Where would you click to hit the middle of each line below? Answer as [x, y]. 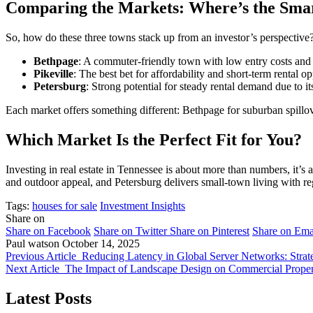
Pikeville [53, 73]
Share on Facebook [48, 231]
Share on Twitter [130, 231]
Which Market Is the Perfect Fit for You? [154, 139]
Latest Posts [49, 298]
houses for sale [65, 205]
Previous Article [41, 256]
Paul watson [32, 243]
